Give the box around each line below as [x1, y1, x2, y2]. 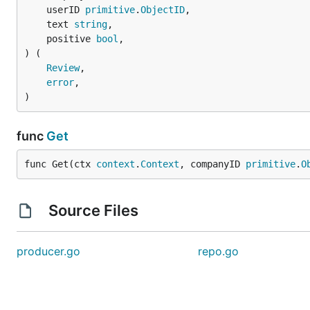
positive [46, 33, 96, 44]
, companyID [179, 158, 246, 170]
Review [46, 62, 80, 73]
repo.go [198, 244, 239, 258]
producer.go [17, 244, 80, 258]
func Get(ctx [24, 158, 96, 170]
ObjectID [140, 4, 185, 15]
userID [46, 4, 85, 15]
